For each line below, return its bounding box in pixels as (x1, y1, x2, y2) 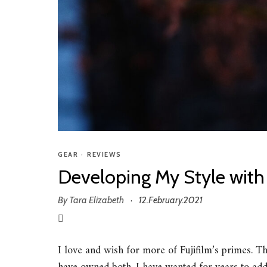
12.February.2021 (139, 194, 203, 206)
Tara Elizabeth (69, 194, 124, 206)
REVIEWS (87, 150, 122, 159)
